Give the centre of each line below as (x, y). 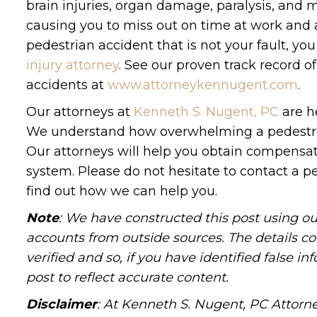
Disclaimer (62, 305)
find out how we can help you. (122, 191)
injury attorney (73, 65)
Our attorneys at (80, 112)
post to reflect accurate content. (127, 278)
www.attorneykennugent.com (203, 85)
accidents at (67, 85)
